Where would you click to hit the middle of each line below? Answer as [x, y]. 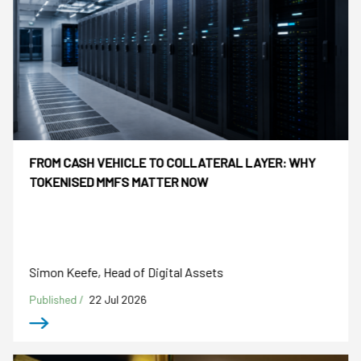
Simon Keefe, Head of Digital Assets [127, 272]
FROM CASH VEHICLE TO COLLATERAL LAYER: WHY [172, 163]
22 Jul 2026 [118, 299]
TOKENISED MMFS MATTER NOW [119, 182]
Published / [58, 299]
